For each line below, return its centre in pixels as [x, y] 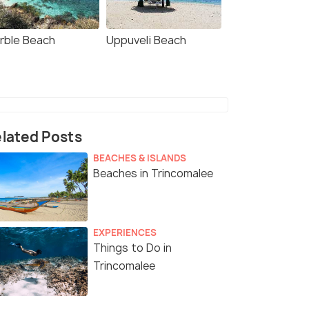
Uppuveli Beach [146, 40]
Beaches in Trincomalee [153, 174]
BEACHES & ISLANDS [140, 158]
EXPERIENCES [125, 233]
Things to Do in [132, 248]
